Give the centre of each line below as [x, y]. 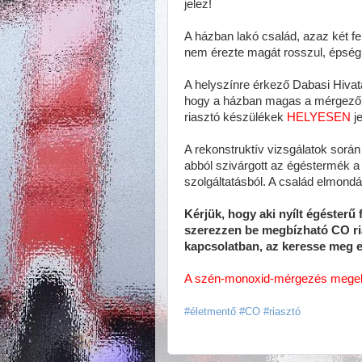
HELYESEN [319, 117]
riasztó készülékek [236, 117]
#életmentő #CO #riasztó [242, 311]
